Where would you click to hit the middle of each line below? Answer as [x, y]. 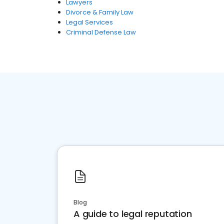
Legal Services [89, 22]
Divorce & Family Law [100, 12]
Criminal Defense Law [101, 32]
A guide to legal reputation [133, 214]
